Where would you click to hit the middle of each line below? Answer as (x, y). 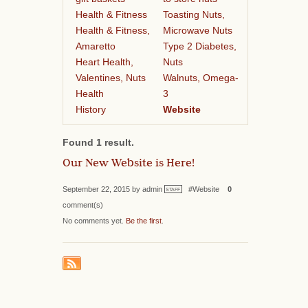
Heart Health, (104, 62)
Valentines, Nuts (110, 77)
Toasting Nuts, (194, 14)
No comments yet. (94, 220)
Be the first (144, 220)
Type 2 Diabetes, (199, 46)
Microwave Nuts (197, 30)
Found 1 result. (98, 142)
